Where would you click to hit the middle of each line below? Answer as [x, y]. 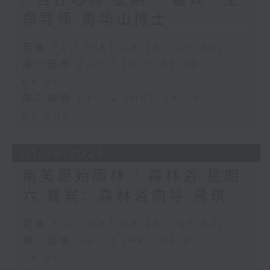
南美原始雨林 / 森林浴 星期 [132, 177]
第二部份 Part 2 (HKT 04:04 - [118, 98]
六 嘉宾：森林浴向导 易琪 [125, 197]
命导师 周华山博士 [95, 20]
